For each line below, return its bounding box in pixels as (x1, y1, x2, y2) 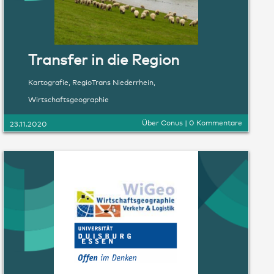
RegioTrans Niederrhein (72, 76, 154, 87)
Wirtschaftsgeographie (28, 94, 109, 104)
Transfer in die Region (28, 48, 179, 68)
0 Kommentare (189, 117, 242, 127)
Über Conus (142, 117, 183, 127)
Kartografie (28, 76, 68, 87)
